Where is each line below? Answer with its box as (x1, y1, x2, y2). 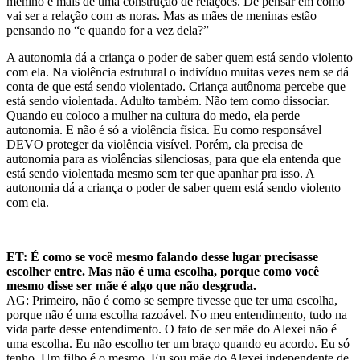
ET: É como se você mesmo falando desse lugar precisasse (6, 250, 318, 264)
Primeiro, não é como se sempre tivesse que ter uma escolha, (32, 293, 337, 308)
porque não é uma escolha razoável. (6, 308, 187, 322)
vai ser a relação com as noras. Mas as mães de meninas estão (6, 9, 317, 23)
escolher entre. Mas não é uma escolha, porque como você (6, 264, 319, 279)
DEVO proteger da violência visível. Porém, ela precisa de (6, 137, 303, 152)
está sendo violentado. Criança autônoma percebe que (71, 80, 346, 94)
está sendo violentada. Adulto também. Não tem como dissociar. (6, 94, 329, 108)
